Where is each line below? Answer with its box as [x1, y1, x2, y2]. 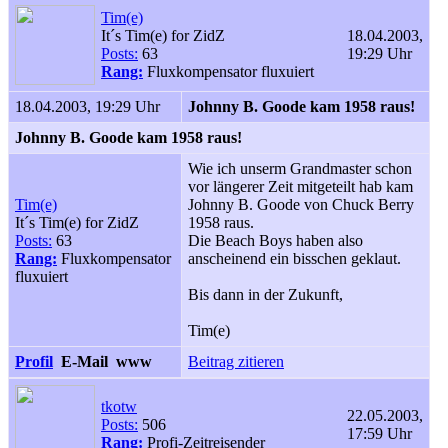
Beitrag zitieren [188, 353, 284, 370]
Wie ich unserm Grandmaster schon [188, 160, 412, 177]
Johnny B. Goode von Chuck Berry [188, 196, 414, 213]
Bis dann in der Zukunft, [188, 286, 343, 303]
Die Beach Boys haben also [188, 232, 363, 249]
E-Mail [61, 353, 108, 370]
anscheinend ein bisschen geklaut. [188, 250, 401, 267]
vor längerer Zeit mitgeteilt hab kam [188, 178, 413, 195]
